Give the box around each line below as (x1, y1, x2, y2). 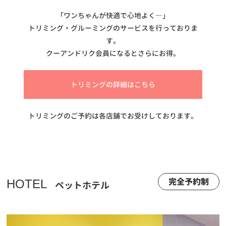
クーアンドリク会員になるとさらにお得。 (46, 48, 180, 58)
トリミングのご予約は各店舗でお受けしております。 (28, 110, 198, 121)
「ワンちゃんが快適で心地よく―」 (56, 10, 169, 20)
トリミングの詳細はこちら (71, 79, 155, 89)
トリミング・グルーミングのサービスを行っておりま (28, 23, 198, 33)
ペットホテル (55, 179, 110, 192)
